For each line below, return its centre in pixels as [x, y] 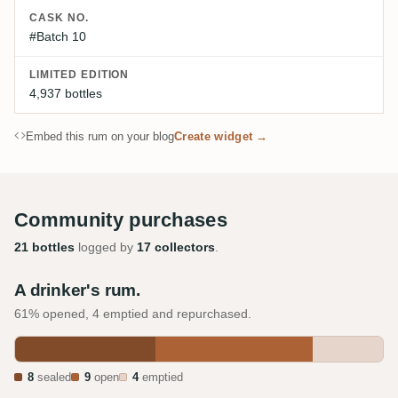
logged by [106, 247]
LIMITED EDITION [80, 74]
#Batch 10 [58, 36]
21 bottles [44, 247]
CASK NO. [59, 17]
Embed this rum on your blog [100, 136]
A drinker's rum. [77, 290]
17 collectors [176, 247]
